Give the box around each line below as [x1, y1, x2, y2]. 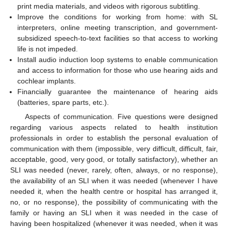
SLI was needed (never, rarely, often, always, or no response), [10, 166, 218, 175]
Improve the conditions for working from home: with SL [17, 13, 218, 21]
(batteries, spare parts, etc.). [17, 98, 109, 107]
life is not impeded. [17, 45, 78, 53]
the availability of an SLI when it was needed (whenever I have [10, 177, 218, 185]
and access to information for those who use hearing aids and [17, 66, 218, 75]
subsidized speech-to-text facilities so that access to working [17, 34, 218, 43]
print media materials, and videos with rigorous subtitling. [17, 2, 201, 11]
